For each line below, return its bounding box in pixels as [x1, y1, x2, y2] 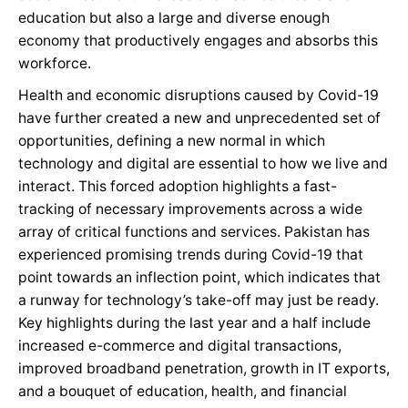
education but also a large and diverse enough [18, 9, 330, 26]
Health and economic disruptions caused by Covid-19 [18, 87, 379, 104]
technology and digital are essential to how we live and [18, 155, 388, 172]
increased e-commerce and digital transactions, [18, 337, 342, 354]
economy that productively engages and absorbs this [18, 32, 378, 49]
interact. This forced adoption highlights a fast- [18, 178, 337, 195]
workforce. [18, 55, 91, 72]
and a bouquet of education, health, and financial [18, 382, 347, 400]
